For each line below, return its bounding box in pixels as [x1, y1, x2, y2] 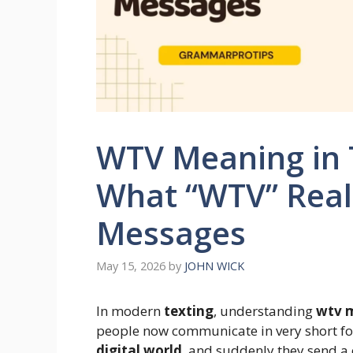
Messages [96, 210, 246, 255]
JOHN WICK [184, 258, 244, 274]
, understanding [214, 302, 316, 321]
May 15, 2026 [96, 258, 165, 274]
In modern [96, 302, 164, 321]
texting [164, 302, 214, 321]
